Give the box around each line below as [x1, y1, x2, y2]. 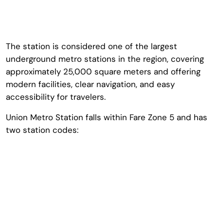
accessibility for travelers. [6, 91, 106, 102]
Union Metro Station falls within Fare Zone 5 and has [6, 112, 207, 123]
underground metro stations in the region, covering [6, 54, 204, 64]
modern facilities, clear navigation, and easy [6, 79, 175, 90]
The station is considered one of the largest [6, 41, 177, 52]
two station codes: [6, 125, 78, 135]
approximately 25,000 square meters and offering [6, 66, 200, 77]
